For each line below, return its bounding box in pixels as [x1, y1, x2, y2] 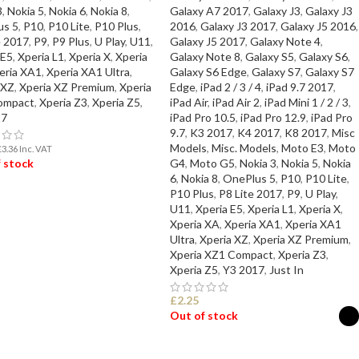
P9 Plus [51, 34, 90, 49]
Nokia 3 [240, 156, 277, 171]
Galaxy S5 [245, 50, 295, 64]
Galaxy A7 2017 [170, 4, 249, 18]
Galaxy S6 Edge [170, 65, 248, 79]
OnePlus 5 [223, 171, 276, 186]
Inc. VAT [17, 143, 52, 155]
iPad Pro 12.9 [240, 111, 307, 125]
